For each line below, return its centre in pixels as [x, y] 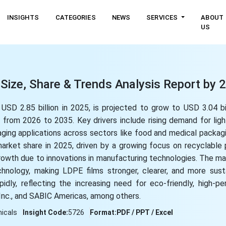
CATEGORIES [75, 17]
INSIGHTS [23, 17]
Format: [103, 212]
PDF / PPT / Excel [145, 212]
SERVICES [163, 17]
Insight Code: [45, 212]
